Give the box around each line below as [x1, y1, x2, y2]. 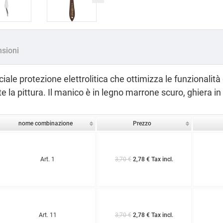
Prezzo [132, 119, 151, 127]
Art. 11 [38, 211, 57, 219]
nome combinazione [18, 119, 73, 127]
